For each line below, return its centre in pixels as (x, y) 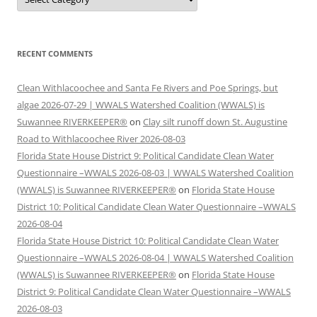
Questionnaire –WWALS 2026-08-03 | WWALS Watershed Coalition (155, 173)
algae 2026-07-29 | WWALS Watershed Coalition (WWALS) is (141, 105)
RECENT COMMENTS (55, 54)
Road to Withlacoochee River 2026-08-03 (101, 139)
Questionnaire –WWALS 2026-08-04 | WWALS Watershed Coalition (155, 258)
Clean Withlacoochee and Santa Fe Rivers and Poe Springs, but (148, 88)
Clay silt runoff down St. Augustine (215, 122)
